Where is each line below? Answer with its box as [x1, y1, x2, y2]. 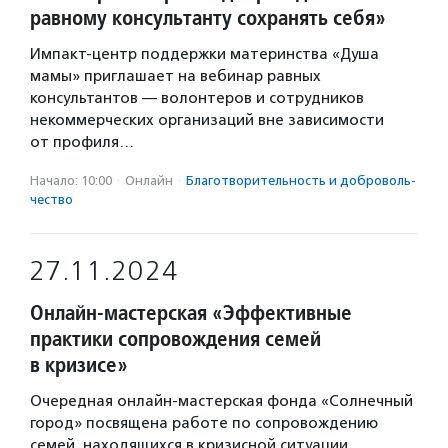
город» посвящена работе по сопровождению [30, 414, 378, 432]
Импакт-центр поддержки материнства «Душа [30, 45, 379, 63]
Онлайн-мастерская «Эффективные [30, 299, 352, 326]
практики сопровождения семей [30, 325, 321, 352]
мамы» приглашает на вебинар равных [30, 67, 321, 85]
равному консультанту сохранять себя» [30, 4, 386, 31]
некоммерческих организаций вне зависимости [30, 111, 384, 129]
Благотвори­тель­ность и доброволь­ [186, 173, 416, 188]
